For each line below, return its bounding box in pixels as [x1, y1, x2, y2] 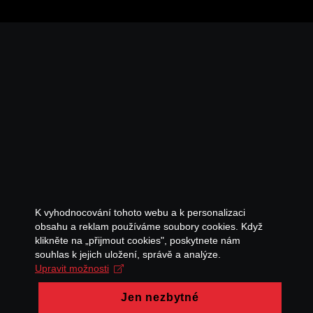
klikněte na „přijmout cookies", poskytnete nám [35, 235, 240, 246]
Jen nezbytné [121, 291, 199, 303]
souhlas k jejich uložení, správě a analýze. [35, 249, 221, 260]
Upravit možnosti [35, 263, 109, 274]
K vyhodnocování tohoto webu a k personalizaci [35, 207, 245, 218]
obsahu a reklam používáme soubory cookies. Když [35, 221, 263, 232]
